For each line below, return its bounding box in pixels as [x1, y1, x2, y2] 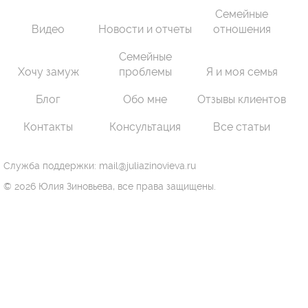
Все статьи [213, 120, 271, 134]
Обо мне [123, 93, 168, 107]
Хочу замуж [17, 65, 79, 79]
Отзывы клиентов [197, 93, 287, 107]
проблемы [118, 65, 172, 79]
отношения [212, 23, 271, 36]
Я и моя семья [206, 65, 278, 79]
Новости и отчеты [98, 23, 192, 36]
